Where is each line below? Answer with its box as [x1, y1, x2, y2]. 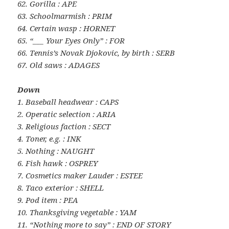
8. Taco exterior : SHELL [17, 182, 104, 193]
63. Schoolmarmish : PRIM [17, 10, 112, 21]
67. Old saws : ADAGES [17, 59, 100, 70]
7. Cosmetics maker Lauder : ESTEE [17, 170, 143, 180]
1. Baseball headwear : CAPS [17, 96, 119, 107]
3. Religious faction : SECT [17, 121, 111, 131]
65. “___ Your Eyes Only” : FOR [17, 35, 125, 45]
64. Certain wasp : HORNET [17, 22, 116, 33]
